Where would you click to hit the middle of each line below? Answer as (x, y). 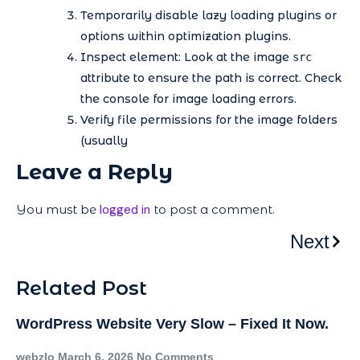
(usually (104, 140)
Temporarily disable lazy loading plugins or (209, 15)
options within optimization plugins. (186, 36)
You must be (58, 209)
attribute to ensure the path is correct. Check (211, 78)
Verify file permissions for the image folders (209, 119)
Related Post (82, 288)
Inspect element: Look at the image (186, 57)
